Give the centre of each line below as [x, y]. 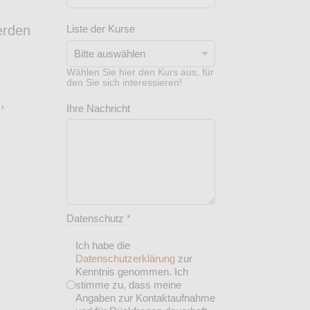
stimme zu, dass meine [128, 285]
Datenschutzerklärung [125, 259]
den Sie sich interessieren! [124, 82]
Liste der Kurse [101, 28]
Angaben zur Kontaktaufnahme [145, 298]
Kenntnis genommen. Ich [132, 272]
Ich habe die [103, 246]
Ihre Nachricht [98, 108]
